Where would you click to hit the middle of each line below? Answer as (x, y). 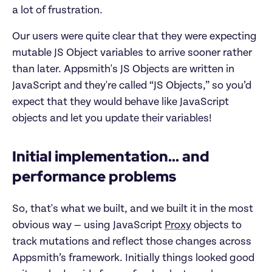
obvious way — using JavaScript (88, 226)
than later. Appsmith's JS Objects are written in (123, 70)
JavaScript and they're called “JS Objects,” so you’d (132, 86)
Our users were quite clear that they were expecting (134, 37)
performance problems (94, 177)
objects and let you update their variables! (112, 119)
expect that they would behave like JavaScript (121, 102)
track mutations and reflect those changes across (132, 242)
